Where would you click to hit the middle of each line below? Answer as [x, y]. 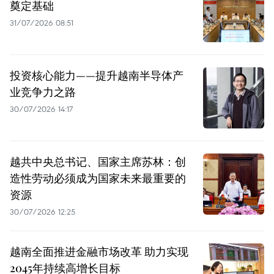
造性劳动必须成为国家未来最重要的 [98, 178]
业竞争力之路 [43, 92]
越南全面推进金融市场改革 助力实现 [99, 252]
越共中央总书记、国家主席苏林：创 [98, 162]
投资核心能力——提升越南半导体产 [97, 76]
